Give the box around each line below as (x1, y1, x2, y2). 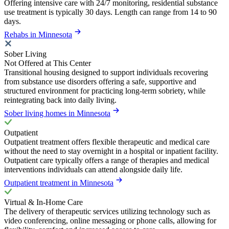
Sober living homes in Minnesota (4, 108, 110, 118)
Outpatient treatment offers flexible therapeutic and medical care (4, 137, 210, 146)
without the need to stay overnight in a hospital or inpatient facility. (4, 146, 218, 155)
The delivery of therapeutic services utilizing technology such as (4, 207, 210, 216)
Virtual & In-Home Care (4, 197, 83, 207)
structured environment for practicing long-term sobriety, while (4, 86, 205, 95)
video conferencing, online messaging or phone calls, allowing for (4, 216, 216, 225)
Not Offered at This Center (4, 58, 91, 67)
